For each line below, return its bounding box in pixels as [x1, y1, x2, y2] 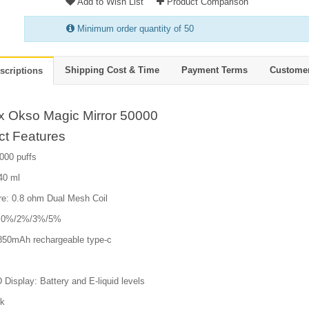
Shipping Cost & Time [65, 64, 159, 75]
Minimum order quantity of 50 [74, 23, 194, 34]
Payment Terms [181, 64, 248, 75]
